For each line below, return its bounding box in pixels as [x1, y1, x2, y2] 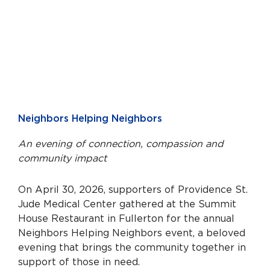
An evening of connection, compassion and [18, 139, 224, 149]
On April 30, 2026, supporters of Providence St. [18, 184, 248, 195]
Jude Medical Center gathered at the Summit [18, 199, 236, 209]
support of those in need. [18, 257, 140, 267]
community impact [18, 153, 107, 163]
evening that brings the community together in [18, 242, 246, 253]
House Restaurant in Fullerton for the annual [18, 213, 234, 224]
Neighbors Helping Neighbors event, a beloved [18, 228, 245, 238]
